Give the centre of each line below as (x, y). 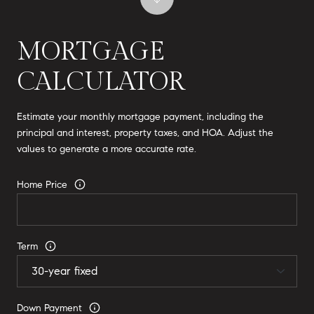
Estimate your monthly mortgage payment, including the (140, 116)
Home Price (42, 184)
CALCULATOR (101, 82)
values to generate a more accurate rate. (107, 149)
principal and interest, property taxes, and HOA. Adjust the (145, 132)
